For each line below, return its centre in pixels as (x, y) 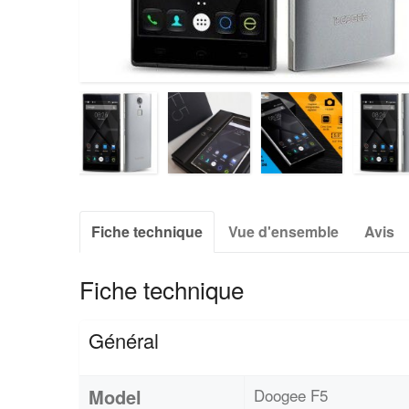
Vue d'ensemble (283, 232)
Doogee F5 (291, 395)
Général (124, 341)
